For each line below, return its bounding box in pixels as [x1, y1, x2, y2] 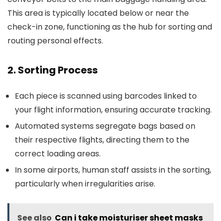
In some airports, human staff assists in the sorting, [15, 164, 211, 176]
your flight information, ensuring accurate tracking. [15, 104, 212, 115]
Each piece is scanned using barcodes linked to [15, 90, 197, 102]
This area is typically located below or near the [7, 7, 189, 19]
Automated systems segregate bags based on [15, 120, 195, 132]
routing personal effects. [7, 35, 103, 46]
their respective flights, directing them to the [15, 134, 189, 146]
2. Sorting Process [7, 63, 98, 77]
